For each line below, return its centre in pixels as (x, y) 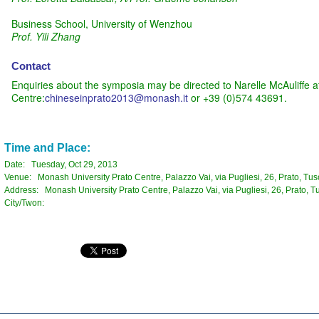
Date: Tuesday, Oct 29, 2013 (61, 164)
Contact (31, 66)
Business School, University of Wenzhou (101, 23)
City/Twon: (27, 203)
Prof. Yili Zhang (46, 36)
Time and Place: (47, 147)
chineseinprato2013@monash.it (116, 97)
